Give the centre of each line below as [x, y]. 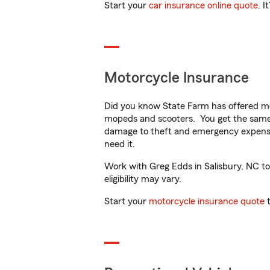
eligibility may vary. [143, 179]
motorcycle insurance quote [207, 201]
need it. [121, 144]
